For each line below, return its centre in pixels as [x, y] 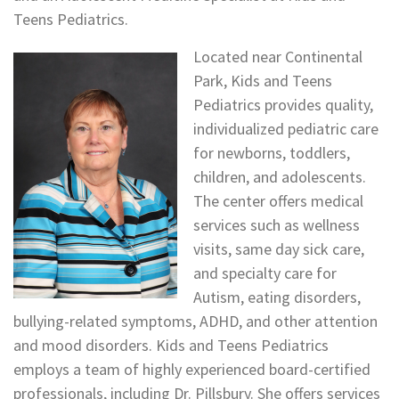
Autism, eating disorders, [277, 297]
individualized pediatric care [286, 129]
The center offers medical [278, 201]
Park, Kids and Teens [263, 81]
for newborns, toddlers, [272, 153]
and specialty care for [265, 273]
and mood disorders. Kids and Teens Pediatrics [171, 345]
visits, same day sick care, [279, 249]
